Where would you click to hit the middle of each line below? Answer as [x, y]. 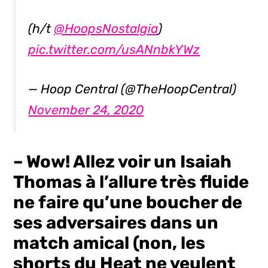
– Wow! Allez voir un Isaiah [123, 162]
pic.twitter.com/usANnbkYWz [114, 49]
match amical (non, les [109, 243]
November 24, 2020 [86, 110]
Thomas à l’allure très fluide [131, 182]
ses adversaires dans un [116, 223]
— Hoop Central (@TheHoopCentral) [133, 89]
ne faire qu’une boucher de [128, 202]
